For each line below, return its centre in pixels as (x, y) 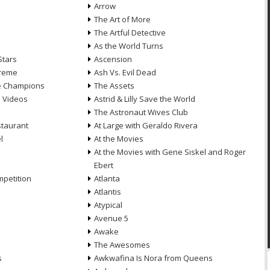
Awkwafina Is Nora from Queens (153, 258)
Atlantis (107, 192)
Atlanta (107, 178)
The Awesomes (122, 245)
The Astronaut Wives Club (141, 112)
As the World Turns (128, 46)
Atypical (108, 205)
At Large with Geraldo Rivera (146, 125)
